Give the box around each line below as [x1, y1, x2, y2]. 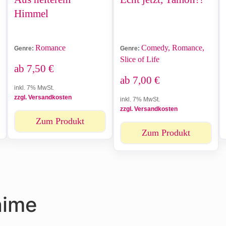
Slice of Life [120, 54, 159, 64]
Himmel [14, 7, 48, 20]
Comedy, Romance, [141, 43, 204, 52]
